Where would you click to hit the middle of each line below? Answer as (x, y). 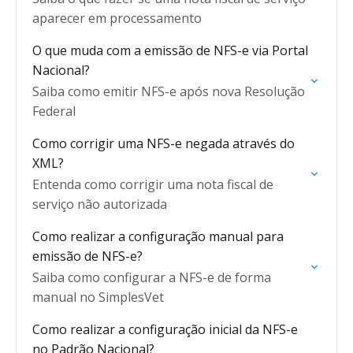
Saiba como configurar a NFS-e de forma (152, 277)
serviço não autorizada (100, 204)
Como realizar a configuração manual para (158, 236)
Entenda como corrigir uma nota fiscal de (153, 184)
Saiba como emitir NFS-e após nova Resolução (169, 91)
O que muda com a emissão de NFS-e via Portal (170, 50)
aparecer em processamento (117, 18)
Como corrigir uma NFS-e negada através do (163, 143)
